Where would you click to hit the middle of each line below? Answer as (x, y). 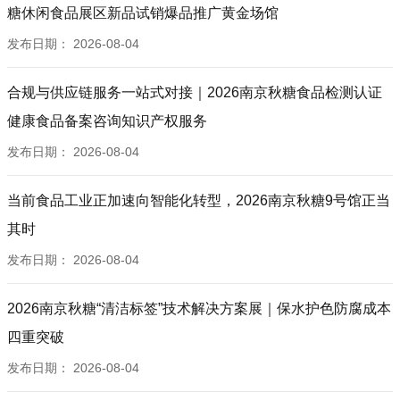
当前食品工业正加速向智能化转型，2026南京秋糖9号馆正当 (199, 200)
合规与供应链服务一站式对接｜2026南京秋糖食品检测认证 (195, 92)
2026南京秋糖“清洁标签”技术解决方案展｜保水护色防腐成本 (199, 308)
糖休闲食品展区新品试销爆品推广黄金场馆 (143, 13)
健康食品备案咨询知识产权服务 (107, 121)
